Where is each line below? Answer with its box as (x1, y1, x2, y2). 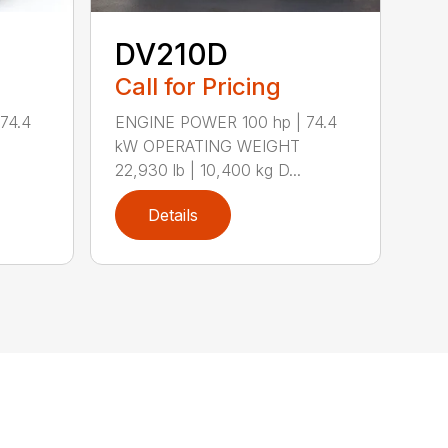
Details (148, 204, 199, 225)
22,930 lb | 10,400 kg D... (115, 159, 302, 180)
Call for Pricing (115, 71, 282, 101)
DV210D (115, 35, 229, 72)
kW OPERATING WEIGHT (115, 135, 301, 156)
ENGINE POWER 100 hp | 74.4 (115, 111, 338, 132)
